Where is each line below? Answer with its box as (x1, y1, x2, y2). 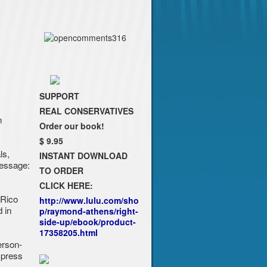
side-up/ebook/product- (39, 216, 136, 228)
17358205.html (39, 226, 98, 239)
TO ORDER (39, 164, 83, 177)
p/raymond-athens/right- (39, 205, 138, 218)
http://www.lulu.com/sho (39, 194, 139, 207)
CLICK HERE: (39, 179, 93, 192)
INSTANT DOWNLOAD (39, 150, 128, 162)
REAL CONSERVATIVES (39, 105, 133, 117)
